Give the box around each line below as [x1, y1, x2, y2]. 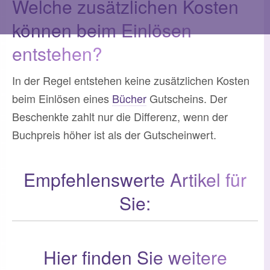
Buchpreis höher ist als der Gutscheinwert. [12, 126, 216, 142]
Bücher [112, 90, 146, 106]
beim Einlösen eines [12, 90, 112, 106]
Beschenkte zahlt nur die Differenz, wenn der [12, 108, 228, 124]
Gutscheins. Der [146, 90, 227, 106]
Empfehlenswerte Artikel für [24, 166, 246, 192]
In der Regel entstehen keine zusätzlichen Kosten [12, 72, 250, 88]
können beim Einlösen [12, 16, 192, 43]
